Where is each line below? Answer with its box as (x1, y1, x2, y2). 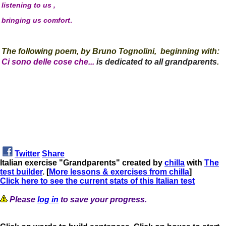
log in (37, 195, 59, 204)
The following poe (2, 47, 70, 56)
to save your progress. (59, 195, 147, 204)
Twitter (15, 149, 40, 158)
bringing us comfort (2, 16, 70, 25)
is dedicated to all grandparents (96, 58, 217, 67)
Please (10, 195, 37, 204)
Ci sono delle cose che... (2, 58, 94, 67)
